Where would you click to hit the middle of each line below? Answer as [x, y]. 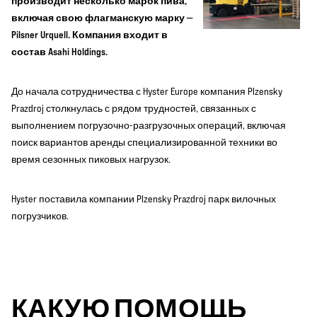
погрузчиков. [40, 216]
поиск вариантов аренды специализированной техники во [144, 142]
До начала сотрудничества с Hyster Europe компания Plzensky [147, 91]
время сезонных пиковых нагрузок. [91, 159]
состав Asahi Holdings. [59, 51]
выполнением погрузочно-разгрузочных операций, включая [149, 125]
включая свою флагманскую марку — [102, 17]
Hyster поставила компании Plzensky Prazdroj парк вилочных [144, 199]
